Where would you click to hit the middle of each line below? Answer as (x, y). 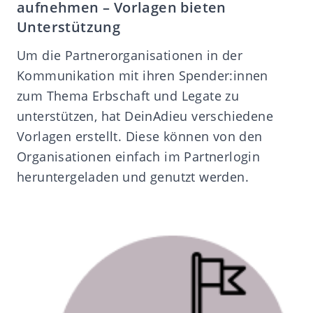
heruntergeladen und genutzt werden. (133, 176)
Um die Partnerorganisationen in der (130, 55)
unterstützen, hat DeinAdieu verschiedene (145, 116)
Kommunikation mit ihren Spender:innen (143, 75)
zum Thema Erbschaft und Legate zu (128, 95)
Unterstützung (69, 27)
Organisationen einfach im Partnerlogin (139, 156)
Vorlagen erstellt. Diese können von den (140, 136)
